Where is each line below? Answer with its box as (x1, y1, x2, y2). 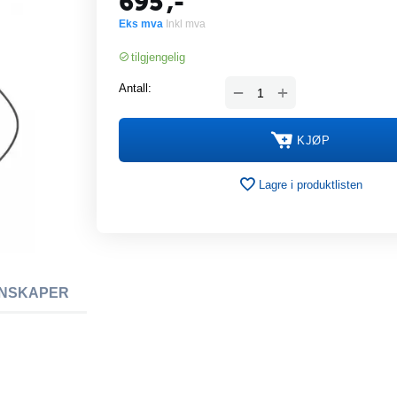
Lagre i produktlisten (259, 177, 362, 191)
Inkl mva (166, 18, 206, 30)
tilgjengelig (131, 50, 185, 64)
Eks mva (119, 18, 166, 30)
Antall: (119, 82, 152, 95)
